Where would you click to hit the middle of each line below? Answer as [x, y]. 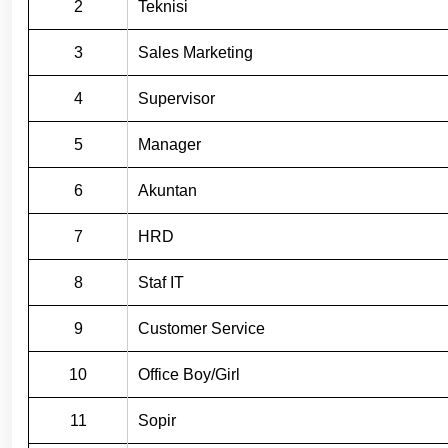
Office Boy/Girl [189, 374]
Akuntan [167, 190]
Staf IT [161, 282]
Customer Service [201, 328]
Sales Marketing [195, 52]
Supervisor [176, 98]
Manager [169, 144]
